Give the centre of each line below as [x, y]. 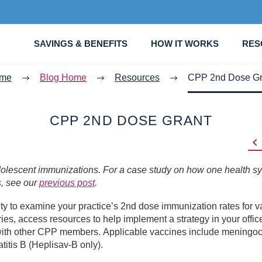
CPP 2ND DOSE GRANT [131, 120]
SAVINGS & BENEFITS [81, 44]
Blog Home [63, 77]
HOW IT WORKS [185, 44]
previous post [67, 183]
